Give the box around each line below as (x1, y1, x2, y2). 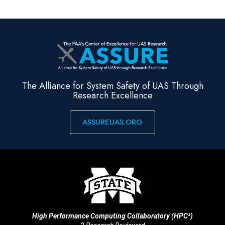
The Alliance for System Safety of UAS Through (22, 79, 203, 93)
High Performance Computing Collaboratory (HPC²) (32, 211, 193, 220)
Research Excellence (72, 89, 153, 102)
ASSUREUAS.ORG (82, 117, 143, 128)
